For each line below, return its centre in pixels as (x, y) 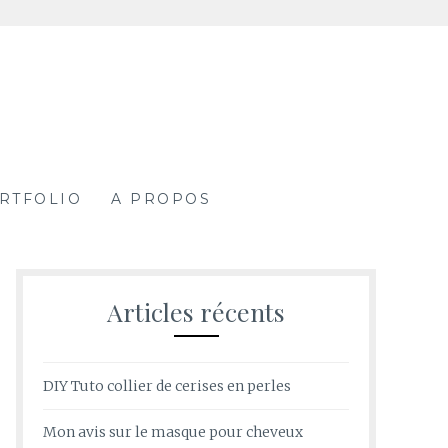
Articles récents (196, 312)
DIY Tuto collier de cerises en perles (167, 385)
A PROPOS (161, 199)
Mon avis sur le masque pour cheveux (173, 431)
